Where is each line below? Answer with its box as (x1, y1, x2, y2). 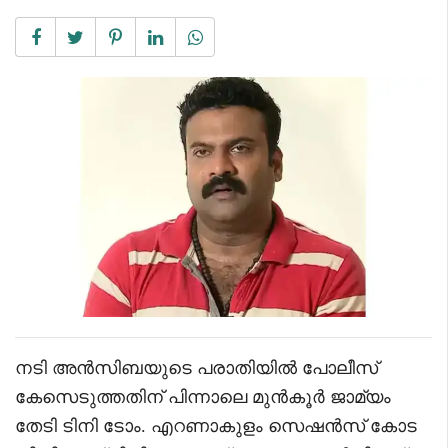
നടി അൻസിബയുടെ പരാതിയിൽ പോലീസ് (15, 357, 378, 378)
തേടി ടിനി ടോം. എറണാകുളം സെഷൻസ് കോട (15, 415, 417, 436)
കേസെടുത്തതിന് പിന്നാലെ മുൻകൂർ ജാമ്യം (15, 386, 391, 407)
